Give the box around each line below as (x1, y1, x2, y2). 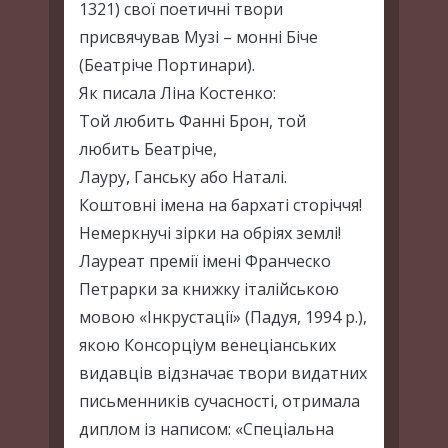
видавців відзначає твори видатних (79, 361, 367, 384)
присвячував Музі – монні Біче (79, 25, 318, 48)
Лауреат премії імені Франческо (79, 249, 331, 272)
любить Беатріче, (79, 137, 217, 160)
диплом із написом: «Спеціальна (79, 417, 334, 440)
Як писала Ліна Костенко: (79, 81, 276, 104)
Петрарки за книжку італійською (79, 277, 339, 300)
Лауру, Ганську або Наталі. (79, 165, 287, 188)
